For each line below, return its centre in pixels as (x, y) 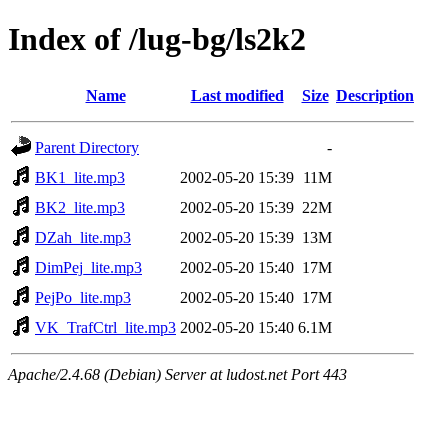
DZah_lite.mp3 (83, 237)
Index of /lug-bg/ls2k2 (157, 39)
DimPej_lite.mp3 (88, 267)
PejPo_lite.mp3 (83, 297)
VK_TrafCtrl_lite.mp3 (105, 327)
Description (375, 95)
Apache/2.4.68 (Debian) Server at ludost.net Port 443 (177, 374)
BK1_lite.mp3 (80, 177)
